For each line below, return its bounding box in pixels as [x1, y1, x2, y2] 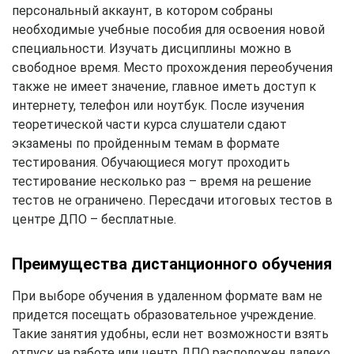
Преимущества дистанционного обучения [12, 254, 332, 273]
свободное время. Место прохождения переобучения [12, 59, 333, 75]
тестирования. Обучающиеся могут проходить [12, 154, 290, 170]
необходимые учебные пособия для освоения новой [12, 21, 325, 37]
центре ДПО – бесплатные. [12, 211, 176, 227]
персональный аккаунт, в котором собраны [12, 2, 273, 18]
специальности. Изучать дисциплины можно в [12, 40, 292, 56]
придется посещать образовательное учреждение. [12, 307, 316, 322]
